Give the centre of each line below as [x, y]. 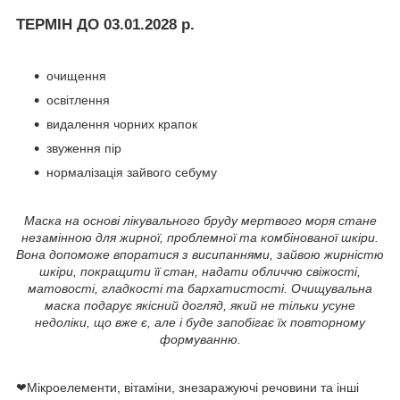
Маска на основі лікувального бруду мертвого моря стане [200, 220]
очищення [76, 75]
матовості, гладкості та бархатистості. [158, 288]
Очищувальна [332, 288]
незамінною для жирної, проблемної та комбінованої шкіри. [200, 237]
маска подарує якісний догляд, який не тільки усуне [200, 305]
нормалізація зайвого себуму [132, 172]
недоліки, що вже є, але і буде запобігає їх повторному [200, 322]
